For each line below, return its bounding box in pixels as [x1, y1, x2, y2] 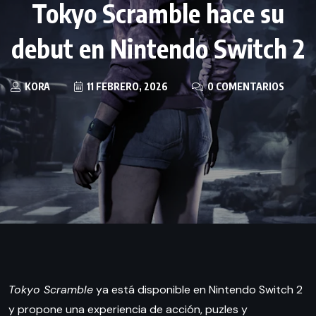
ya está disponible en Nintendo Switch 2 [93, 282, 303, 298]
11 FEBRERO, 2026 [85, 80, 168, 93]
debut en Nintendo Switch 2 [11, 32, 305, 65]
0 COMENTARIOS [205, 80, 284, 93]
